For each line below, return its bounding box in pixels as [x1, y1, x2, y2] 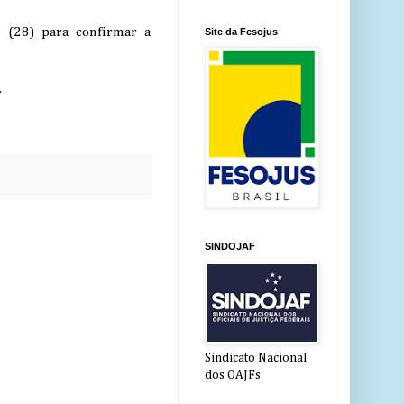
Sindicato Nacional [205, 352, 307, 365]
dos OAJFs [205, 369, 261, 382]
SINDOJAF [205, 241, 255, 252]
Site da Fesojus [205, 26, 278, 38]
